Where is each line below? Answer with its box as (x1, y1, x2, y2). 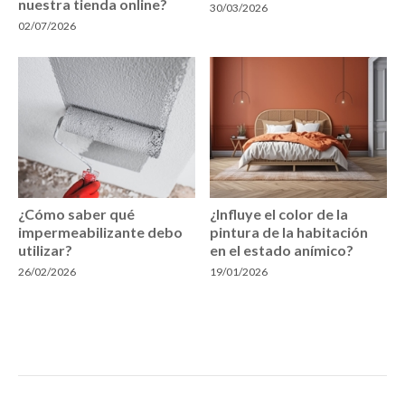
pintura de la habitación (210, 223, 369, 241)
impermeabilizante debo (18, 223, 183, 241)
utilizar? (18, 241, 72, 259)
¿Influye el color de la (210, 205, 349, 223)
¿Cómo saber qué (18, 205, 135, 223)
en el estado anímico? (210, 241, 354, 259)
